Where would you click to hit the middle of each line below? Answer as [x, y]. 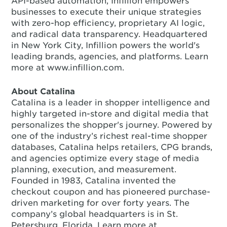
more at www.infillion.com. [68, 68]
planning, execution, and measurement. [94, 169]
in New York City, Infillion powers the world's [106, 45]
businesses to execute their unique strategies [106, 12]
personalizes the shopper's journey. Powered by [112, 125]
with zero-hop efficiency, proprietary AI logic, [108, 23]
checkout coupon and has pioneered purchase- [111, 192]
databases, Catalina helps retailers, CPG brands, [112, 147]
